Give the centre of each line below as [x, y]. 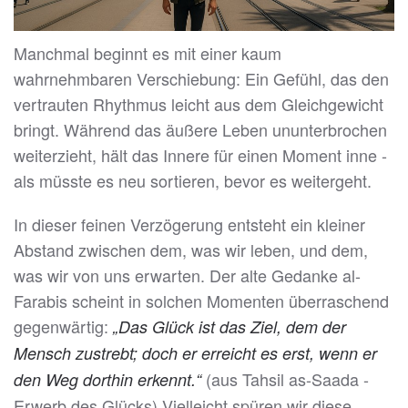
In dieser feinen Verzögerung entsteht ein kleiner [189, 224]
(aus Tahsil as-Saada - [287, 379]
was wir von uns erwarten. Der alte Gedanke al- [187, 275]
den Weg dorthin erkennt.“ [110, 380]
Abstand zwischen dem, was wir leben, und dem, [191, 250]
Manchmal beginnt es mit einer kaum [148, 53]
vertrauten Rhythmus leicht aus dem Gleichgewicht [199, 104]
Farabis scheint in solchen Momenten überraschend [201, 301]
